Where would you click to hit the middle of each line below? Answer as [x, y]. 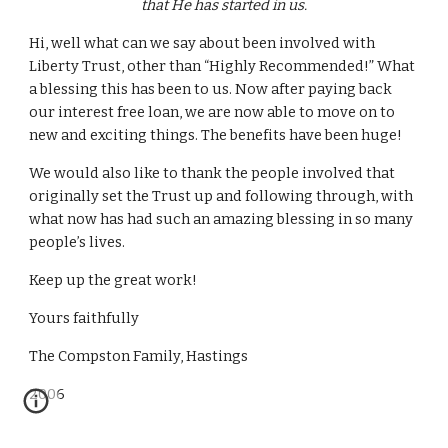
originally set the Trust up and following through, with [221, 196]
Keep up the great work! [113, 280]
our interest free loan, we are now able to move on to [212, 112]
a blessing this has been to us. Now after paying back [211, 89]
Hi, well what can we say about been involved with [202, 43]
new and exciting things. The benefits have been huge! [216, 135]
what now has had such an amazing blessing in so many [221, 219]
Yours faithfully [84, 318]
